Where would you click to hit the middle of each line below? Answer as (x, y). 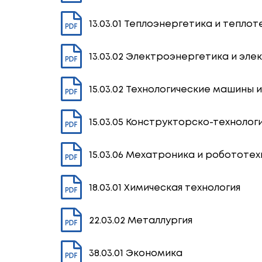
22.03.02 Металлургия (140, 220)
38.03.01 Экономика (135, 253)
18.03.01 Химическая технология (164, 188)
